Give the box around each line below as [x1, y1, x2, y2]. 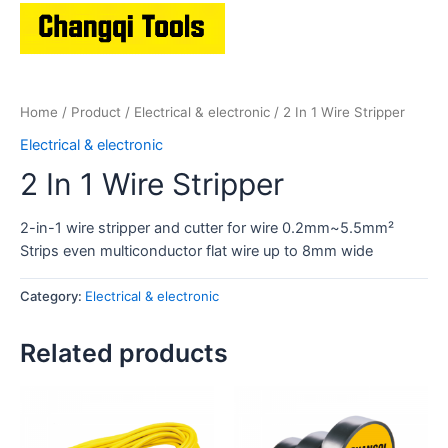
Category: [20, 288, 85, 305]
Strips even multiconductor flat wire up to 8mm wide [20, 242, 373, 261]
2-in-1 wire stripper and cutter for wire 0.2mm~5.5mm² [20, 219, 394, 238]
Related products [20, 337, 228, 368]
